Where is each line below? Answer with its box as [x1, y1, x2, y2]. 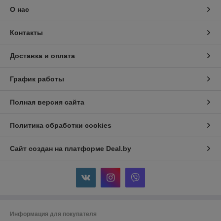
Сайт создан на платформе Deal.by [10, 145, 131, 153]
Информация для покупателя [10, 211, 97, 218]
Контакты [10, 29, 43, 37]
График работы [10, 75, 64, 83]
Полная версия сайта [10, 98, 84, 107]
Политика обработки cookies [10, 121, 111, 130]
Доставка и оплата [10, 52, 75, 60]
